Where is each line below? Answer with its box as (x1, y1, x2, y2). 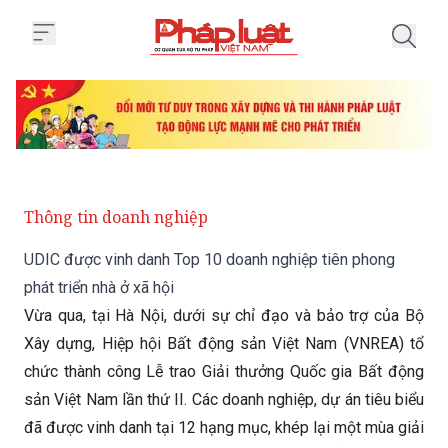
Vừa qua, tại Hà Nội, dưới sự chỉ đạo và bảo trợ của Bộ (24, 306, 424, 326)
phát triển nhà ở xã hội (24, 278, 174, 298)
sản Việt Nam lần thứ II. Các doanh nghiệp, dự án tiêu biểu (24, 390, 424, 410)
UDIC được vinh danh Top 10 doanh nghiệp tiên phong (24, 250, 395, 270)
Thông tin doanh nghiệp (24, 206, 208, 229)
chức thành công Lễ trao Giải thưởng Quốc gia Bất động (24, 362, 424, 382)
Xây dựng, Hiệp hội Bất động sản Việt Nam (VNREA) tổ (24, 334, 424, 354)
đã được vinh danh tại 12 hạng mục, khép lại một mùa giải (24, 418, 424, 438)
